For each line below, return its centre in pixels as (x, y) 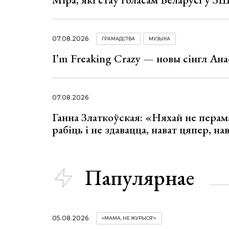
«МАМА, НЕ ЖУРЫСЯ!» (129, 218)
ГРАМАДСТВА (118, 38)
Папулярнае (140, 177)
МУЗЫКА (159, 38)
